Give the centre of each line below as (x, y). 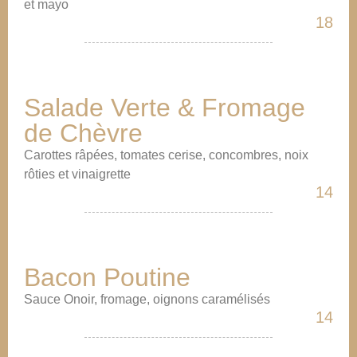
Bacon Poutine (107, 277)
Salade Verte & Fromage (165, 108)
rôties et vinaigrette (77, 174)
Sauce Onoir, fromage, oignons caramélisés (147, 299)
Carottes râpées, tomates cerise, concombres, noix (166, 155)
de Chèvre (83, 133)
